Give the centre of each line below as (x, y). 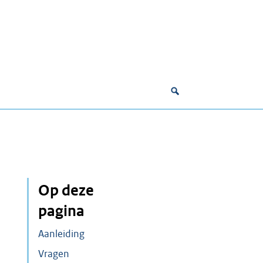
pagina (62, 211)
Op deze (66, 190)
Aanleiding (62, 234)
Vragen (54, 254)
